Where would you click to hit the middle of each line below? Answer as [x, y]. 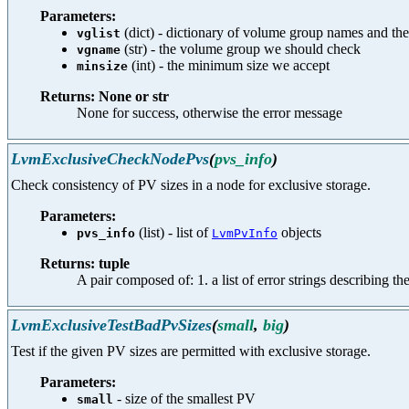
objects [299, 232]
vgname [99, 50]
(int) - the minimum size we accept [229, 66]
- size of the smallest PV [184, 398]
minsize [102, 67]
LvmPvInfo [245, 233]
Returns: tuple [85, 263]
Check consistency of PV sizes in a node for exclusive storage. [191, 184]
